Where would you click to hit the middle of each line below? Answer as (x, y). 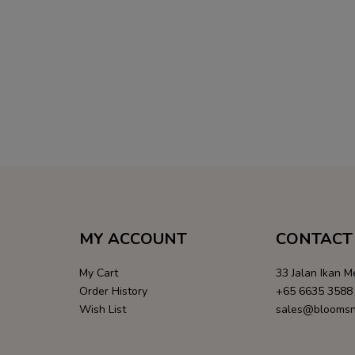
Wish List (102, 309)
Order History (113, 291)
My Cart (98, 273)
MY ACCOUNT (133, 239)
